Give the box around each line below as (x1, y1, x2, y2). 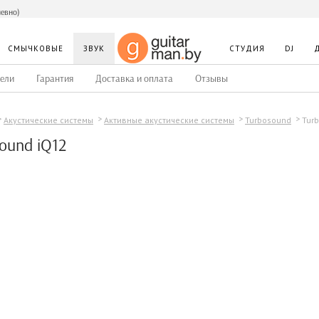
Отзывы (195, 73, 228, 85)
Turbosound (245, 114, 291, 125)
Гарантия (36, 73, 73, 85)
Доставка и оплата (95, 73, 173, 85)
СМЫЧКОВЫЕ (8, 43, 63, 53)
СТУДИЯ (229, 43, 265, 53)
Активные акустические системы (104, 114, 234, 125)
